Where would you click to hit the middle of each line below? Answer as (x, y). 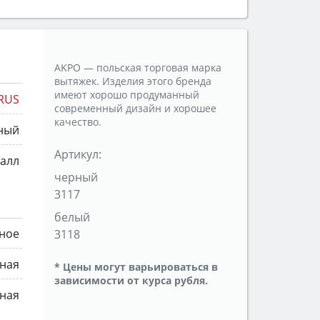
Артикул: (78, 155)
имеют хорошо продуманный (127, 95)
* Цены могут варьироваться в (136, 267)
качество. (78, 122)
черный (76, 177)
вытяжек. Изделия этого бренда (133, 81)
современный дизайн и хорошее (135, 109)
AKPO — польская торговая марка (138, 68)
